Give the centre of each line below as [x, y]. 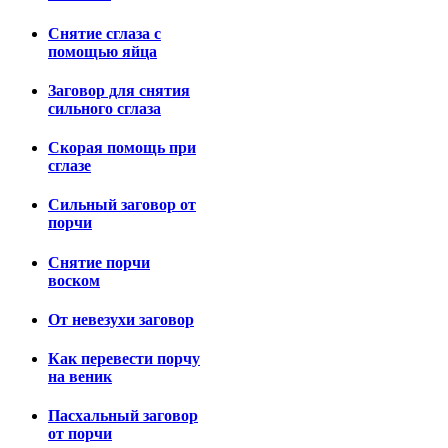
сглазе [69, 166]
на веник [80, 377]
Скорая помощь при [122, 148]
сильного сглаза [104, 108]
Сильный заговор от [122, 205]
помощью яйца [102, 51]
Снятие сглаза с [104, 33]
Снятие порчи [99, 262]
